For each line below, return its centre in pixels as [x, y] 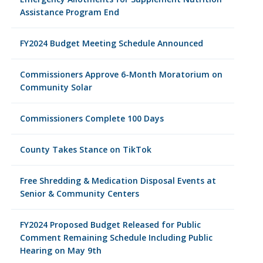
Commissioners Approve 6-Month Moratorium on [121, 74]
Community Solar [56, 87]
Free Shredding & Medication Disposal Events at [118, 181]
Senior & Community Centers [79, 193]
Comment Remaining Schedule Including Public [116, 237]
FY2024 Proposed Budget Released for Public [110, 225]
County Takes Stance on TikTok [85, 149]
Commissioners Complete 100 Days [92, 118]
